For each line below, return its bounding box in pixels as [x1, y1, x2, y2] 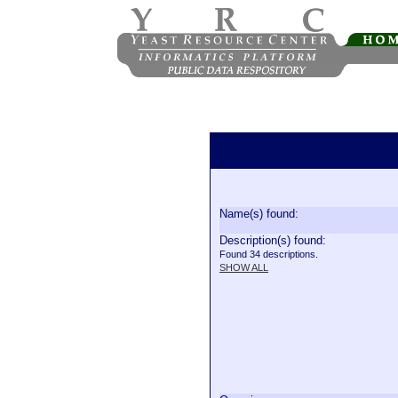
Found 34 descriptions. [219, 249, 318, 259]
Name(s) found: [219, 207, 298, 220]
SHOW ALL [219, 262, 268, 273]
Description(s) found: [219, 234, 326, 247]
